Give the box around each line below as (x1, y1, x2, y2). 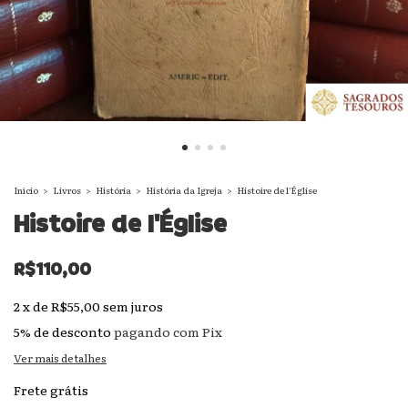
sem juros (103, 297, 163, 315)
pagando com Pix (111, 322, 222, 341)
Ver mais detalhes (14, 350, 107, 366)
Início (14, 183, 38, 197)
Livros (53, 183, 81, 197)
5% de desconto (14, 322, 111, 341)
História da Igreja (146, 183, 222, 197)
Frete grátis (14, 381, 88, 399)
